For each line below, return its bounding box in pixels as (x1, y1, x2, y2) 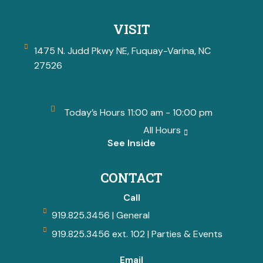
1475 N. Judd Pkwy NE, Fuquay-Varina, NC (33, 45, 211, 57)
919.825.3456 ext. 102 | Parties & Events (51, 228, 222, 240)
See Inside (107, 137, 156, 149)
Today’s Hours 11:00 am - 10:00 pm (64, 106, 213, 119)
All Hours (143, 124, 181, 136)
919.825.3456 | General (51, 209, 150, 221)
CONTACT (100, 169, 163, 186)
